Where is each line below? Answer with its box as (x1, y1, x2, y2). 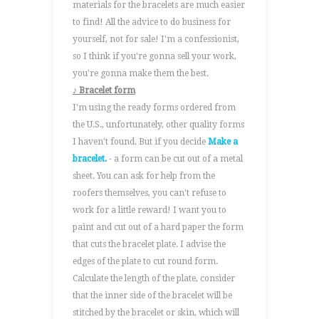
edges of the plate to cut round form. (73, 256, 218, 266)
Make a (208, 137, 238, 147)
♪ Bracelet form (73, 85, 135, 95)
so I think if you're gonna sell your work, (73, 51, 236, 61)
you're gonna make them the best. (73, 68, 209, 78)
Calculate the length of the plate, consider (73, 273, 235, 283)
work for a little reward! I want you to (73, 205, 226, 215)
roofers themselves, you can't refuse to (73, 188, 226, 198)
